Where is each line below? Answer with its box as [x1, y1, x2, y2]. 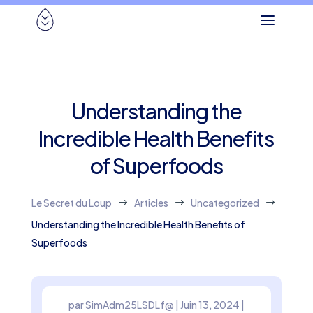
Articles [133, 196, 168, 209]
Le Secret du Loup [31, 196, 112, 209]
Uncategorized [190, 196, 259, 209]
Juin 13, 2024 [180, 298, 240, 311]
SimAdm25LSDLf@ [85, 298, 174, 311]
